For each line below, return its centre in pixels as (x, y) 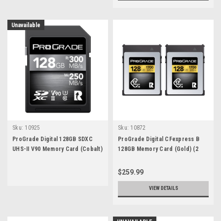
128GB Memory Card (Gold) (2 (158, 149)
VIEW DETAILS (163, 188)
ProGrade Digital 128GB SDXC (53, 139)
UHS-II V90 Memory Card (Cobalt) (57, 149)
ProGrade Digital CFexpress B (159, 139)
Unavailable (26, 25)
